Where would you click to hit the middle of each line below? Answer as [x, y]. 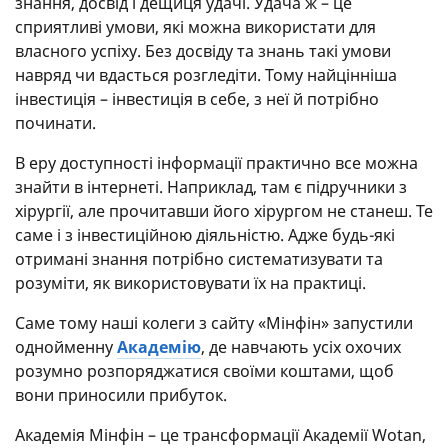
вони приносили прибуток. [121, 395]
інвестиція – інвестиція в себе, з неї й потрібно [197, 99]
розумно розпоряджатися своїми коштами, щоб [204, 371]
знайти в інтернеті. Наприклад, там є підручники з [211, 187]
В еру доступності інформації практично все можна [216, 163]
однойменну [66, 347]
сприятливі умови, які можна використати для [195, 27]
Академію [159, 347]
